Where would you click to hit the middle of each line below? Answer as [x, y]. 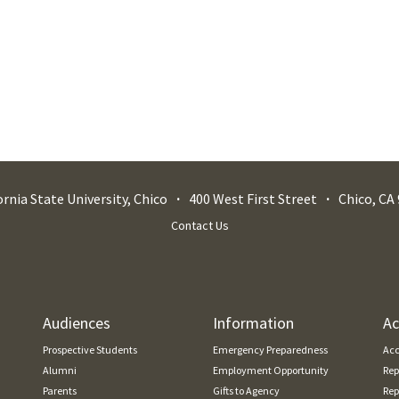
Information [253, 322]
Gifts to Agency [246, 390]
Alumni [59, 370]
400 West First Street [252, 198]
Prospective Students [90, 349]
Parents [59, 390]
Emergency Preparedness [270, 349]
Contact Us [199, 225]
